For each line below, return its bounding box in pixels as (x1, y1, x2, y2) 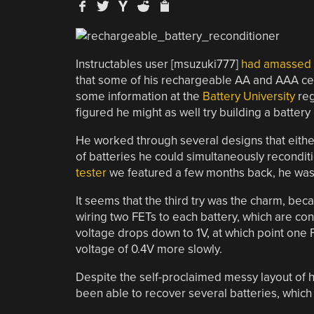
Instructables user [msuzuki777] (75, 56, 241, 71)
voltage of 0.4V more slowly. (75, 241, 222, 257)
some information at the (75, 88, 203, 104)
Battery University (202, 88, 295, 104)
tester (75, 165, 107, 180)
